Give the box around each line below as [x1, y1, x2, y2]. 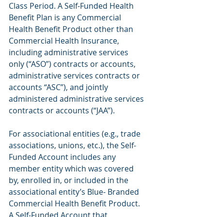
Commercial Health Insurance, [9, 35, 121, 46]
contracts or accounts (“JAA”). [9, 105, 115, 116]
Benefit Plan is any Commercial [9, 12, 123, 23]
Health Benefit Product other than [9, 24, 135, 35]
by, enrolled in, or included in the [9, 175, 130, 186]
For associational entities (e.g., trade [9, 128, 142, 139]
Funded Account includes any [9, 152, 118, 163]
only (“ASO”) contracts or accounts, [9, 59, 138, 70]
